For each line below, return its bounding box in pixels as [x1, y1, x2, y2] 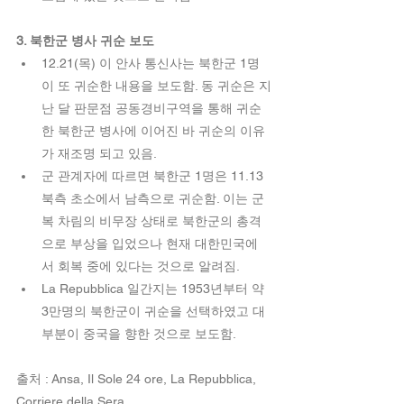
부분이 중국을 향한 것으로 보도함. [41, 326, 246, 342]
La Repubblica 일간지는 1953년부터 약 [41, 281, 268, 297]
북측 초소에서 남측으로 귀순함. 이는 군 [41, 191, 264, 207]
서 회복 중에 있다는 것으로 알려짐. [41, 259, 246, 274]
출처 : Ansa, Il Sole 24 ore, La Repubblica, [16, 372, 260, 387]
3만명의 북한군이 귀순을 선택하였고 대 [41, 304, 265, 319]
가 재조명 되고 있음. [41, 146, 163, 161]
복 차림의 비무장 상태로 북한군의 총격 [41, 214, 262, 229]
